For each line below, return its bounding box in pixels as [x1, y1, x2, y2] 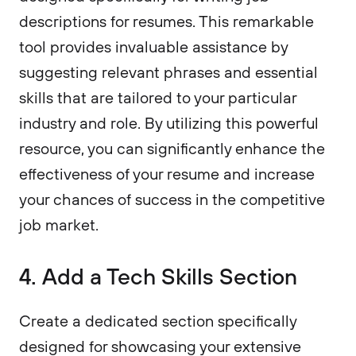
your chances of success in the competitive [19, 189, 325, 209]
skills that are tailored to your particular [19, 87, 296, 107]
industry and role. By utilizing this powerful [19, 113, 319, 133]
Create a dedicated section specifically [19, 311, 296, 331]
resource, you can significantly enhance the [19, 138, 325, 158]
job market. [19, 215, 99, 234]
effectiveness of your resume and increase [19, 164, 315, 184]
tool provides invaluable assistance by [19, 37, 288, 56]
